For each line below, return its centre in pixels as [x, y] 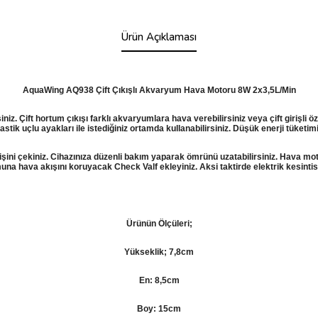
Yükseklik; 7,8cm [159, 252]
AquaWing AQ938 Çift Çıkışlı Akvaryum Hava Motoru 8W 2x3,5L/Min [159, 90]
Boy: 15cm [159, 308]
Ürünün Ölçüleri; [159, 223]
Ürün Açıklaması [159, 37]
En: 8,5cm [159, 280]
